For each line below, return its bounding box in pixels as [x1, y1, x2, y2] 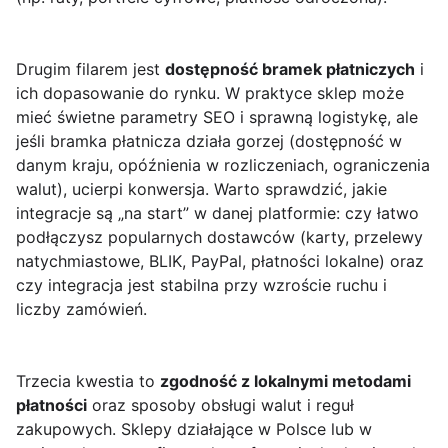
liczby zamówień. [16, 299, 147, 320]
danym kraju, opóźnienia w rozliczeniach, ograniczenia [16, 155, 430, 176]
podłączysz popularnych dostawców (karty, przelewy [16, 227, 423, 248]
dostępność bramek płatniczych [165, 59, 415, 80]
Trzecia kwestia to [16, 371, 160, 392]
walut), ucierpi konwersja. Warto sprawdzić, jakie [16, 179, 387, 200]
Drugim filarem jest [16, 59, 165, 80]
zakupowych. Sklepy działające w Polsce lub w [16, 419, 372, 440]
